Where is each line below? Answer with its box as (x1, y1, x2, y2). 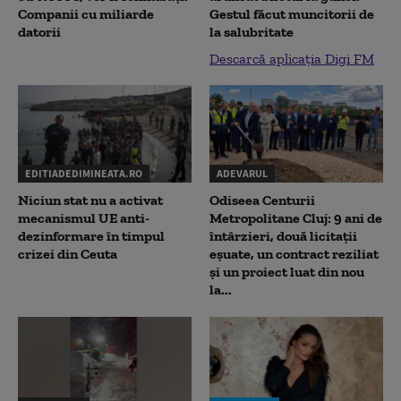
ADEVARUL (217, 166, 268, 181)
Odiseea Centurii (209, 192, 315, 209)
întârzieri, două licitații (209, 227, 357, 245)
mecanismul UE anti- (18, 209, 149, 227)
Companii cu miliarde (18, 4, 154, 22)
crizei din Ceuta (18, 245, 117, 263)
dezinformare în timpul (18, 227, 165, 245)
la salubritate (209, 22, 294, 40)
